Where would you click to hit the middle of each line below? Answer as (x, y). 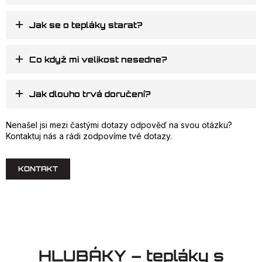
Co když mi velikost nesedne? (98, 60)
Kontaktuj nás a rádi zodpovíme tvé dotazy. (89, 136)
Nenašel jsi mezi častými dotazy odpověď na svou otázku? (119, 125)
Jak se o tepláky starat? (86, 25)
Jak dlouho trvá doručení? (90, 94)
